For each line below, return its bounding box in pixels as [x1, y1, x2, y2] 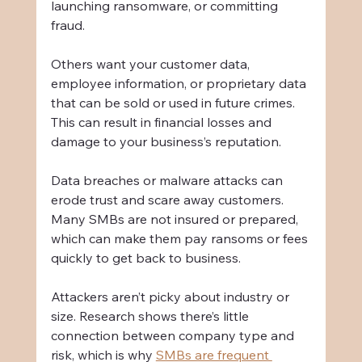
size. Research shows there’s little [50, 308, 252, 325]
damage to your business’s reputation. [50, 133, 281, 150]
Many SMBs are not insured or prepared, [50, 211, 301, 228]
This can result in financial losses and [50, 114, 275, 131]
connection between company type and [50, 327, 297, 344]
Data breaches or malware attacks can [50, 172, 286, 189]
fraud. [50, 17, 85, 34]
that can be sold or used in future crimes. [50, 95, 298, 112]
